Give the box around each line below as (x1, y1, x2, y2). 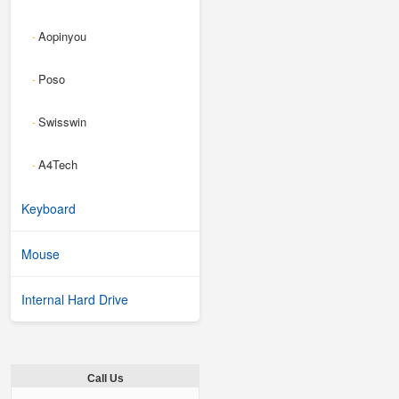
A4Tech (38, 156, 77, 173)
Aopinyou (38, 28, 86, 45)
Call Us (86, 372, 124, 385)
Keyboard (21, 199, 76, 217)
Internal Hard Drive (21, 290, 128, 308)
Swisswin (38, 113, 86, 130)
